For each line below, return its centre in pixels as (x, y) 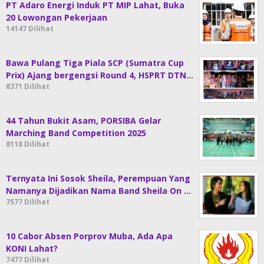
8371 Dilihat (28, 86)
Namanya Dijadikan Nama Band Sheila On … (98, 190)
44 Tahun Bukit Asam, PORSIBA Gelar (83, 120)
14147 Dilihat (30, 28)
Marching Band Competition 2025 (76, 133)
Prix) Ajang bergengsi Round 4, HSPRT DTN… (100, 75)
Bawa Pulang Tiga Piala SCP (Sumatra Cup (95, 62)
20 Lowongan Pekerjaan (57, 17)
